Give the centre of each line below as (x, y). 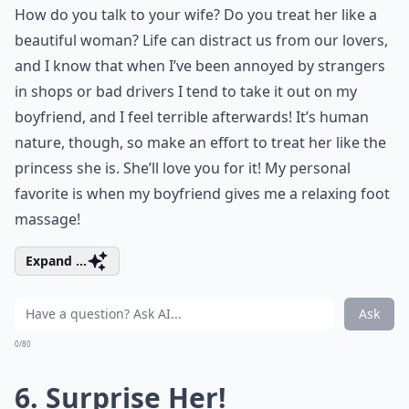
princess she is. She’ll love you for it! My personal (183, 168)
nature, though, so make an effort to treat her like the (200, 142)
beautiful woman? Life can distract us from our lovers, (201, 40)
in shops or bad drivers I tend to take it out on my (186, 91)
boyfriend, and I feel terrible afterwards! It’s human (192, 117)
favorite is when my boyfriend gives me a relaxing (188, 194)
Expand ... (56, 261)
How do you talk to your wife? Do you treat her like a (196, 15)
